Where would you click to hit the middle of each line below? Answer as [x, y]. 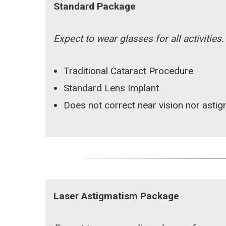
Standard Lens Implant [111, 88]
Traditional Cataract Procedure [129, 71]
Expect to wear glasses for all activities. [139, 39]
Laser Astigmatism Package [117, 196]
